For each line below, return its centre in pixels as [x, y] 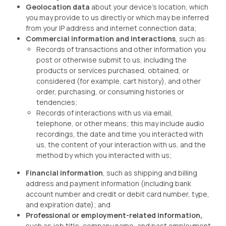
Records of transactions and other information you [121, 49]
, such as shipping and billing [150, 173]
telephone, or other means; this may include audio [120, 123]
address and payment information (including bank [108, 183]
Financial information [64, 173]
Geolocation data [58, 7]
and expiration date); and [68, 205]
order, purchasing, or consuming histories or [110, 92]
